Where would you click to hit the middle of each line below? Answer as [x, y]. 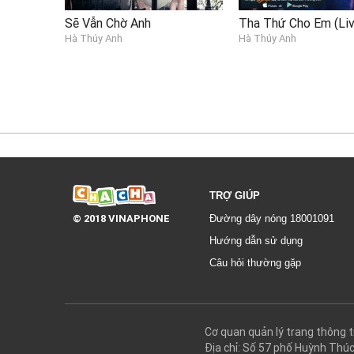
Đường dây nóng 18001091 [272, 218]
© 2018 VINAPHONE [121, 218]
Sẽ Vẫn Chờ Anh [108, 23]
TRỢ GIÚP [235, 195]
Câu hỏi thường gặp [255, 262]
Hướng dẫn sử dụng [256, 240]
